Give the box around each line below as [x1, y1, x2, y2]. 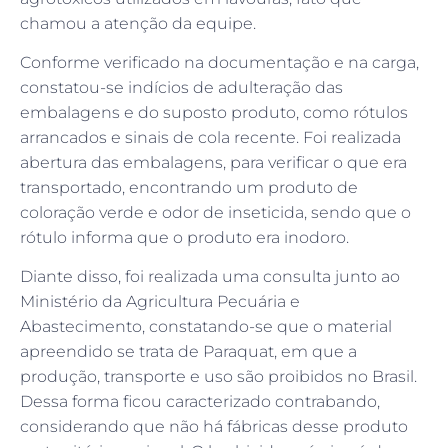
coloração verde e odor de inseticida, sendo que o [20, 202, 411, 222]
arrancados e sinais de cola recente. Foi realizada [20, 127, 401, 147]
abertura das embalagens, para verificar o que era [20, 152, 407, 172]
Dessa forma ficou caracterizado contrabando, [20, 392, 380, 412]
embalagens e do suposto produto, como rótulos [20, 102, 408, 122]
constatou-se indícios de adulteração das [20, 77, 343, 97]
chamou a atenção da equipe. [20, 13, 256, 33]
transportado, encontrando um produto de [20, 177, 358, 197]
